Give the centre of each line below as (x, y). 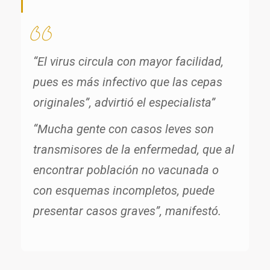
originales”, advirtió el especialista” (124, 103)
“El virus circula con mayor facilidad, (128, 62)
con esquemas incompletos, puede (124, 191)
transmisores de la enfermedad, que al (134, 150)
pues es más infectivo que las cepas (128, 82)
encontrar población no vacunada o (126, 170)
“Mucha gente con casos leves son (124, 129)
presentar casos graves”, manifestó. (127, 211)
